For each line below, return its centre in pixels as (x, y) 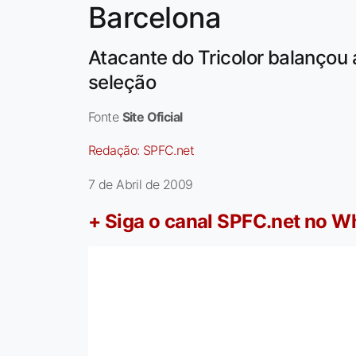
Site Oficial (152, 117)
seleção (122, 83)
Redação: (116, 151)
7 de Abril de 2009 (141, 185)
